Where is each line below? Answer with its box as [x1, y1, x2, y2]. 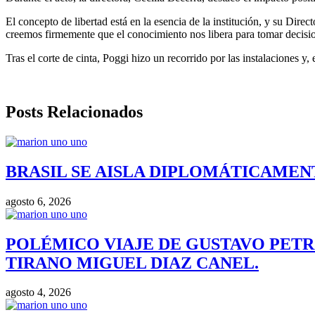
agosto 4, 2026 [6, 286, 71, 299]
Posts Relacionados [6, 102, 143, 121]
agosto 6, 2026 [6, 195, 71, 207]
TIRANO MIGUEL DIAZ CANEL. [6, 253, 259, 272]
